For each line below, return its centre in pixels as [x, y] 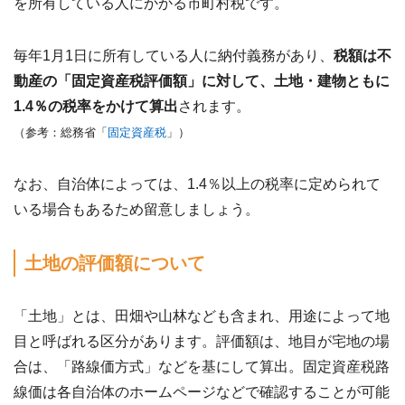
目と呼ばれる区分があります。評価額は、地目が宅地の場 [202, 341]
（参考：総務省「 [61, 132]
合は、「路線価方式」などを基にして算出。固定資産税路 [202, 366]
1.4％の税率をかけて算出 [96, 106]
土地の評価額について [115, 263]
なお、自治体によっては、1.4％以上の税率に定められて [197, 184]
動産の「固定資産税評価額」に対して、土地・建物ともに [202, 80]
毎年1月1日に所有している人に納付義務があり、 [174, 55]
